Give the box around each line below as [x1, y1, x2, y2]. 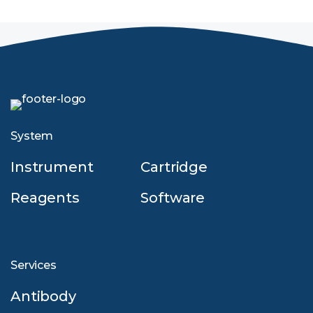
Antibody [10, 288, 76, 305]
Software [140, 189, 205, 207]
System [10, 129, 54, 143]
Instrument [10, 159, 94, 176]
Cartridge [140, 159, 208, 176]
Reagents [10, 189, 80, 207]
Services [10, 259, 57, 272]
